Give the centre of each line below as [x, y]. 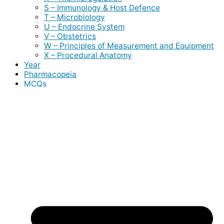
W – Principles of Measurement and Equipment [129, 45]
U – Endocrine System [84, 26]
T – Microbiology [74, 17]
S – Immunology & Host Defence [102, 7]
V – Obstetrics [70, 36]
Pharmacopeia [50, 74]
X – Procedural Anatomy [88, 55]
